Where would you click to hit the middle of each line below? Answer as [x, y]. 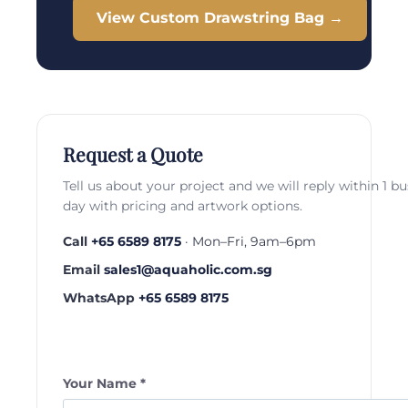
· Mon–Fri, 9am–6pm [249, 242]
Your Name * [104, 384]
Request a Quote [133, 154]
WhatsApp [99, 298]
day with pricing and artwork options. [183, 206]
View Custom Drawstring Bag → [220, 18]
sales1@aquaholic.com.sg [188, 270]
